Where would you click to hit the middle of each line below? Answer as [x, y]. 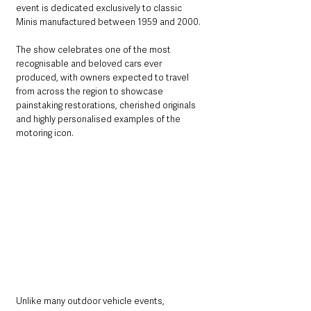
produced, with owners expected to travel [103, 77]
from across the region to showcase [91, 91]
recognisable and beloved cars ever [90, 63]
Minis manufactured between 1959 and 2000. [108, 22]
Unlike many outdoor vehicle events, [91, 301]
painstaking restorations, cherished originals [107, 105]
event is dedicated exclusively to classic [100, 8]
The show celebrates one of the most [94, 49]
